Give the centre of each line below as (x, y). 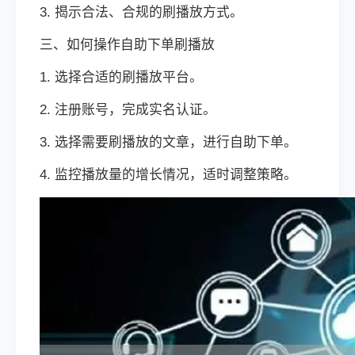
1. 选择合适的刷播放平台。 (121, 77)
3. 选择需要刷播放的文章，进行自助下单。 (168, 142)
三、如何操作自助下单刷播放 (127, 45)
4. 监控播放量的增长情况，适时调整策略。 (168, 175)
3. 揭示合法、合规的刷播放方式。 (141, 12)
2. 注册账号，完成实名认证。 (128, 110)
